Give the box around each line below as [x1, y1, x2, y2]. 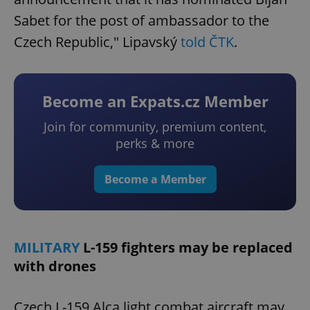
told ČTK [181, 33, 234, 52]
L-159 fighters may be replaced [83, 238, 293, 257]
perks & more [116, 135, 194, 152]
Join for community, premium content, [44, 118, 266, 136]
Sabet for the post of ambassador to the [14, 11, 269, 30]
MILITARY [14, 238, 83, 257]
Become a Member [104, 172, 206, 188]
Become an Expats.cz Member [42, 91, 268, 112]
